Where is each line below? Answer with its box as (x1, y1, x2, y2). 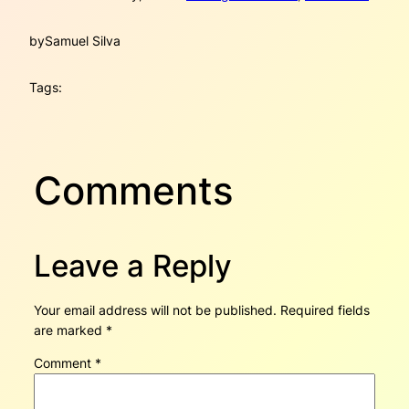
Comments (33, 167, 234, 215)
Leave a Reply (33, 247, 232, 285)
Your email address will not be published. (33, 301, 277, 318)
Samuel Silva (45, 32, 121, 48)
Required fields (279, 301, 370, 318)
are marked (33, 321, 106, 338)
